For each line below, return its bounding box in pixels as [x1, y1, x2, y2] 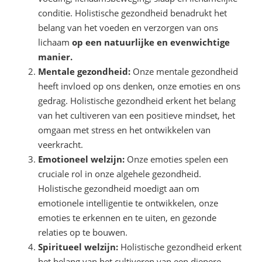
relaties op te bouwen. [38, 226, 127, 239]
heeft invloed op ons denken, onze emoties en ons [38, 80, 240, 92]
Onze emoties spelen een [127, 153, 228, 166]
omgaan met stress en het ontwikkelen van [38, 124, 211, 136]
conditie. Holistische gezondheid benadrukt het [38, 7, 227, 19]
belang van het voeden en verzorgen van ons [38, 22, 218, 34]
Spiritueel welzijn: [38, 241, 120, 253]
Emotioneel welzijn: [38, 153, 127, 166]
